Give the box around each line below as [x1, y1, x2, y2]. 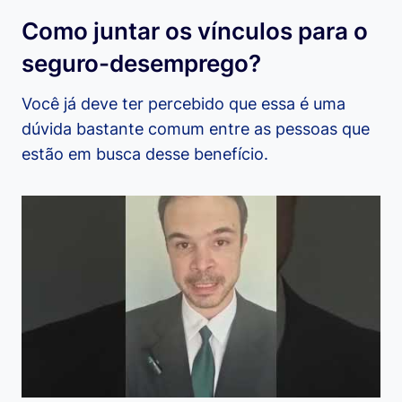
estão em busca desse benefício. [22, 144, 268, 164]
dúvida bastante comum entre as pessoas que [22, 119, 370, 139]
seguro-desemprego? [22, 49, 261, 78]
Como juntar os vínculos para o [22, 17, 368, 46]
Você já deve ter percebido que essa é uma [22, 94, 345, 114]
